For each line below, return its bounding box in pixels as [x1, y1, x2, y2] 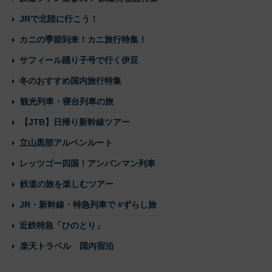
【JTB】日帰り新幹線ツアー [20, 117, 130, 127]
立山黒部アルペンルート [19, 138, 113, 148]
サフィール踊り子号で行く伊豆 [19, 55, 138, 66]
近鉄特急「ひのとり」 [19, 220, 104, 231]
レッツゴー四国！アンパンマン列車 [19, 158, 155, 169]
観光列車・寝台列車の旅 [20, 97, 114, 107]
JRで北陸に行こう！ [19, 14, 98, 24]
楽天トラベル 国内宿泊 [20, 241, 114, 251]
